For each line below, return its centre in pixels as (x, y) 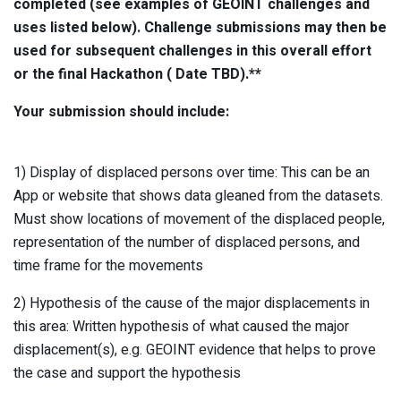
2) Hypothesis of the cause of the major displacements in (192, 303)
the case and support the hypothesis (127, 373)
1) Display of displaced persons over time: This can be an (192, 172)
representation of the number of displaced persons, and (187, 242)
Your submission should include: (121, 111)
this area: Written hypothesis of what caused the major (181, 326)
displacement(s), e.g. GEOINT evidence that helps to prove (195, 350)
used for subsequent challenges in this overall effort (192, 51)
